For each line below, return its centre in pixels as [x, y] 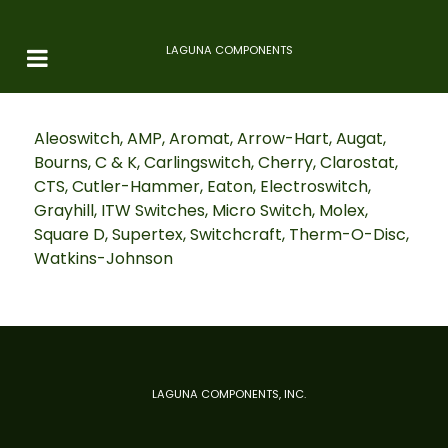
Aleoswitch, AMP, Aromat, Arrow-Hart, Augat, [210, 138]
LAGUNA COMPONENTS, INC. [229, 393]
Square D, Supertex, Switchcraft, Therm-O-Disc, [221, 234]
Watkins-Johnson [103, 258]
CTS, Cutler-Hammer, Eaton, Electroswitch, [202, 186]
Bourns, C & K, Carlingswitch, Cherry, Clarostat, [216, 162]
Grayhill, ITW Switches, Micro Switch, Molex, [201, 210]
